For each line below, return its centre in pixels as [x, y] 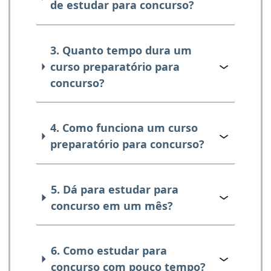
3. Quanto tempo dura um [121, 50]
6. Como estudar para [109, 251]
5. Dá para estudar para [115, 189]
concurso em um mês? [112, 205]
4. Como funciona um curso [124, 128]
